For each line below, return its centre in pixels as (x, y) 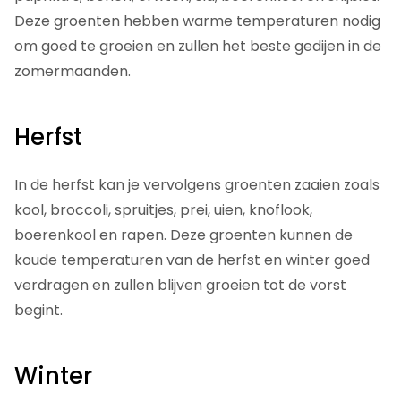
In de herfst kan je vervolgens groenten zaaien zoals (197, 185)
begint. (38, 311)
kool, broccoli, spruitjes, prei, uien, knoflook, (163, 210)
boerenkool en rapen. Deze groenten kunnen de (183, 235)
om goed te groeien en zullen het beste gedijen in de (198, 47)
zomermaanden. (73, 72)
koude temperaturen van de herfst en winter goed (192, 260)
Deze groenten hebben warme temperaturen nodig (197, 21)
